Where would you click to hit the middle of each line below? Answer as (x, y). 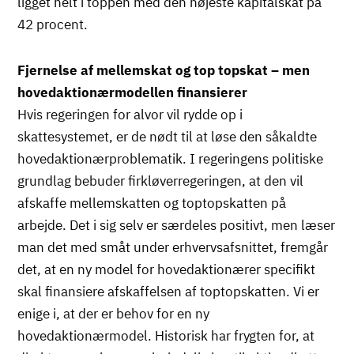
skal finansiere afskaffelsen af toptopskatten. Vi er (169, 291)
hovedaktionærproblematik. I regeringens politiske (171, 158)
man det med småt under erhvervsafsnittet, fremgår (173, 247)
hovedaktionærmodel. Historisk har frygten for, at (166, 335)
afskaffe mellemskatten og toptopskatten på (152, 203)
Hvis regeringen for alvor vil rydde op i (130, 114)
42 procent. (53, 24)
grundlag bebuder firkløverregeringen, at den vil (161, 181)
